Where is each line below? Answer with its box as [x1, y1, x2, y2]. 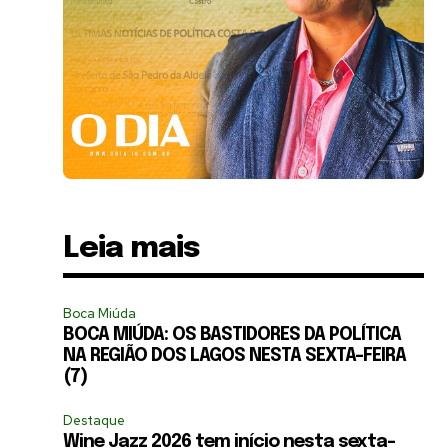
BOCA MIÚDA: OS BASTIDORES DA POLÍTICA [63, 325, 402, 344]
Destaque [63, 411, 126, 429]
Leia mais [63, 232, 201, 264]
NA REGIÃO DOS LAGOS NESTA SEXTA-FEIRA [63, 346, 407, 365]
